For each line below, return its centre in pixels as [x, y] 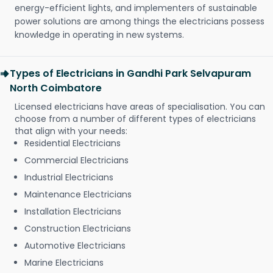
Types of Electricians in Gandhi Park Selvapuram [130, 74]
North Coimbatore [56, 88]
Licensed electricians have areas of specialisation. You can [140, 107]
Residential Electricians [73, 144]
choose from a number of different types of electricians [135, 119]
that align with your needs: [71, 131]
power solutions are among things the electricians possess [140, 22]
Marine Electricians [64, 263]
